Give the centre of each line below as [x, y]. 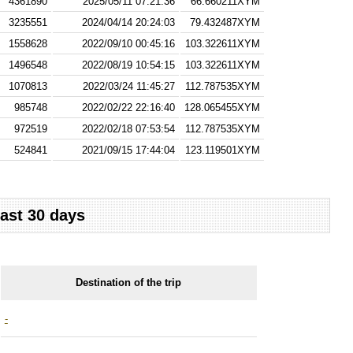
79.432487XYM [225, 23]
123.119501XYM [223, 150]
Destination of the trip [129, 282]
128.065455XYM [223, 108]
